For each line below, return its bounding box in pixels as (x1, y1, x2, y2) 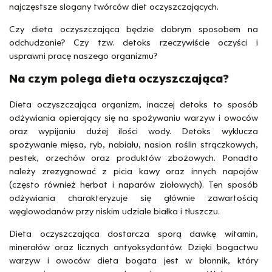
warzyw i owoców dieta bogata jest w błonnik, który (9, 254, 258, 266)
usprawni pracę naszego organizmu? (9, 50, 157, 62)
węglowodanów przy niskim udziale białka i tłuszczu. (9, 205, 220, 217)
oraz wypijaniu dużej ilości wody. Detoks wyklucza (9, 125, 258, 137)
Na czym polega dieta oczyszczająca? (9, 72, 229, 86)
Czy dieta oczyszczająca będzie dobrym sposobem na (9, 24, 258, 35)
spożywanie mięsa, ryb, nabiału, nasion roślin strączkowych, (9, 138, 258, 150)
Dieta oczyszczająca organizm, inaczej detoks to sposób (9, 98, 258, 110)
